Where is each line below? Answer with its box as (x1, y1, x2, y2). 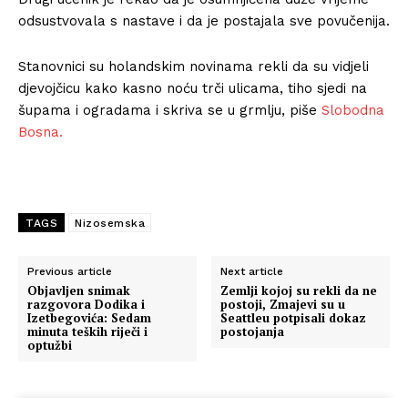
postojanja (220, 322, 285, 340)
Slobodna (321, 101, 384, 118)
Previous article (27, 264, 112, 278)
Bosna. (18, 123, 63, 140)
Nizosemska (75, 216, 145, 229)
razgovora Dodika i (27, 295, 145, 312)
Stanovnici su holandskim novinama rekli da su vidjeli (18, 57, 369, 75)
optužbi (27, 336, 72, 353)
